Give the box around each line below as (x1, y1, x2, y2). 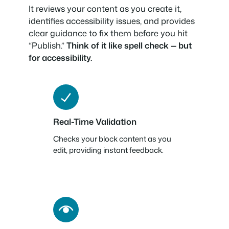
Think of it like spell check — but (66, 39, 192, 51)
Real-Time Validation (53, 116, 136, 128)
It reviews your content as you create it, (29, 2, 181, 14)
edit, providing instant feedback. (53, 145, 164, 156)
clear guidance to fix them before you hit (29, 27, 188, 39)
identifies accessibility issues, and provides (29, 14, 195, 27)
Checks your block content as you (53, 133, 171, 145)
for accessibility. (29, 51, 92, 63)
